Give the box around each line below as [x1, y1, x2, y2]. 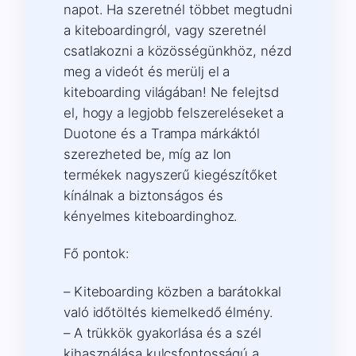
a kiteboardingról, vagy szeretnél [64, 21, 266, 38]
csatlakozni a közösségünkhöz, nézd [64, 42, 292, 59]
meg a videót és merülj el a [64, 63, 230, 79]
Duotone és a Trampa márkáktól [64, 125, 261, 141]
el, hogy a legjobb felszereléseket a [64, 104, 284, 121]
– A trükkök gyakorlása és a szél [64, 324, 261, 341]
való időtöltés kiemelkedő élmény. [64, 304, 273, 320]
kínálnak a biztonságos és [64, 187, 223, 203]
